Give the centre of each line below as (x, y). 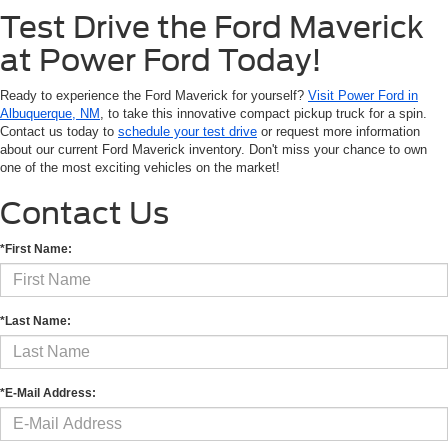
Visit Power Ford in (363, 96)
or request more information (338, 132)
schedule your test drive (187, 132)
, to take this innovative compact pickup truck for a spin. (263, 114)
